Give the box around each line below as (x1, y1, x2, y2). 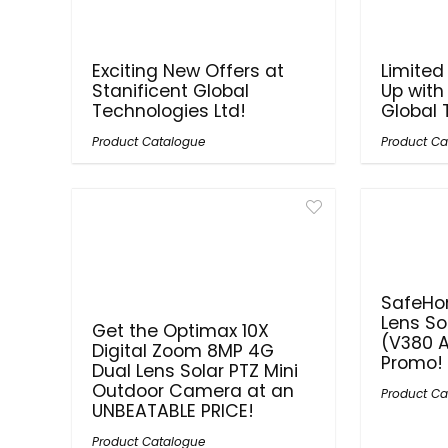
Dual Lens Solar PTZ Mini (92, 359, 299, 383)
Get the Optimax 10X (92, 319, 270, 343)
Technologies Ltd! (92, 99, 247, 123)
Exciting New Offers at (92, 59, 285, 83)
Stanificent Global (92, 79, 250, 103)
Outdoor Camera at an (92, 379, 295, 403)
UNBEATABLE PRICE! (92, 399, 255, 423)
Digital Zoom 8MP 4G (92, 339, 275, 363)
